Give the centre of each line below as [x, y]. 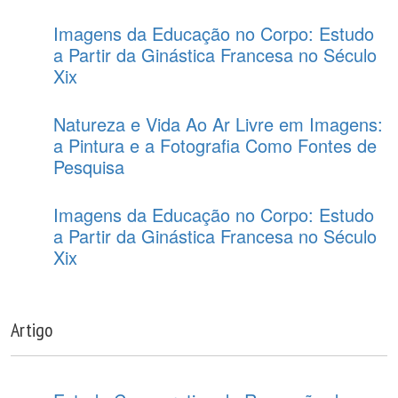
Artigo [32, 330]
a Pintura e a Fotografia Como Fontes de [215, 145]
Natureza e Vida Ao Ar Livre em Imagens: [218, 124]
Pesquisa [89, 167]
